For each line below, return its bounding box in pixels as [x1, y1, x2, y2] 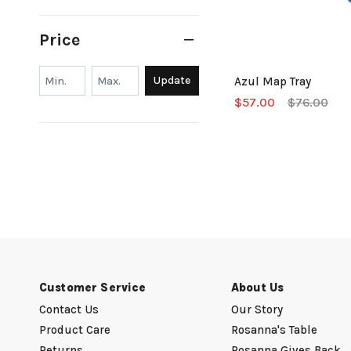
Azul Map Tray [233, 74, 311, 89]
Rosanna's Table [231, 323, 317, 337]
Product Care [39, 323, 110, 337]
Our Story [231, 302, 283, 317]
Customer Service [39, 280, 147, 295]
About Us [231, 280, 284, 295]
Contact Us [39, 302, 99, 317]
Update [153, 74, 190, 88]
